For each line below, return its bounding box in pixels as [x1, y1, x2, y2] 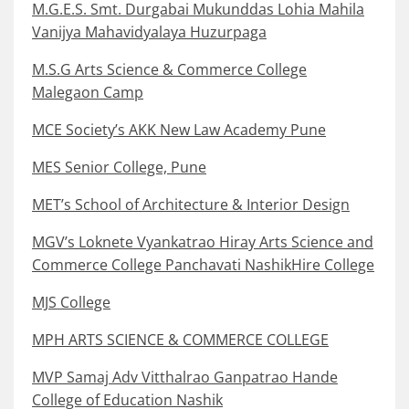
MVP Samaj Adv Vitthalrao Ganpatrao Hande [32, 367, 338, 388]
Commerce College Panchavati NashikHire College [32, 255, 374, 276]
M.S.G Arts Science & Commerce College [32, 59, 307, 80]
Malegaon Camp [32, 82, 143, 103]
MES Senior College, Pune [32, 157, 206, 178]
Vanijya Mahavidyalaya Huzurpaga [32, 22, 267, 43]
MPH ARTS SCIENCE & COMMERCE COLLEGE [32, 330, 329, 351]
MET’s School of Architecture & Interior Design [32, 194, 350, 215]
